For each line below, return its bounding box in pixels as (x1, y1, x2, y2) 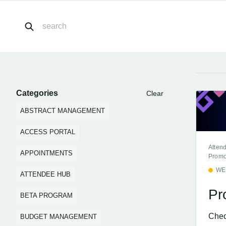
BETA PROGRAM (20, 192, 73, 199)
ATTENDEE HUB (20, 171, 71, 178)
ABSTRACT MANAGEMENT (20, 107, 105, 115)
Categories (16, 89, 58, 97)
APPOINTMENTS (20, 149, 73, 157)
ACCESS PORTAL (20, 128, 75, 136)
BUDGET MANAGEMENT (20, 213, 97, 220)
